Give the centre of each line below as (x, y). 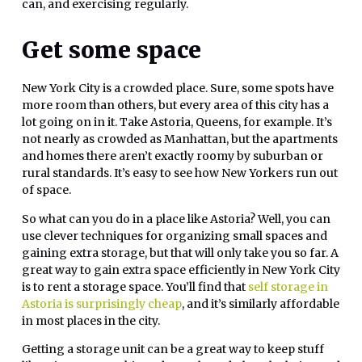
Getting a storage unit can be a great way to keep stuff (173, 349)
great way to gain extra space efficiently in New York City (181, 269)
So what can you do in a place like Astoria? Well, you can (176, 219)
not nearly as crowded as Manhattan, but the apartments (180, 139)
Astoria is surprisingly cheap (102, 303)
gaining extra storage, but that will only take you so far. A (180, 253)
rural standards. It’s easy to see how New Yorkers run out (180, 173)
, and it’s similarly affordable (261, 303)
